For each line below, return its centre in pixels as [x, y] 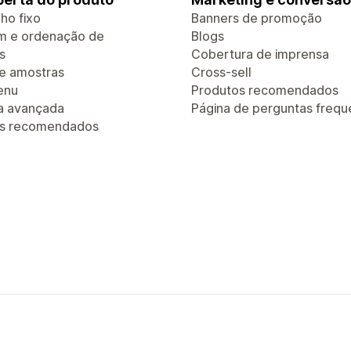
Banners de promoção [257, 18]
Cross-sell [221, 72]
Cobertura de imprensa [260, 54]
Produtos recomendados [265, 90]
